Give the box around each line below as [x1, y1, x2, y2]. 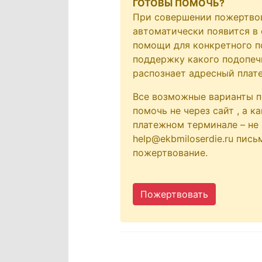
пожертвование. [132, 146, 208, 158]
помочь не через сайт [132, 104, 237, 116]
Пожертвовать [140, 188, 208, 200]
